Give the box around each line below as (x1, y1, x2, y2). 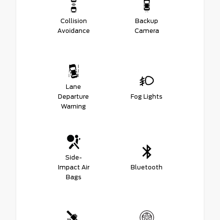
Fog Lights (131, 92, 163, 100)
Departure (58, 92, 89, 100)
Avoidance (57, 27, 90, 34)
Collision (60, 17, 87, 25)
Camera (134, 27, 159, 34)
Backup (135, 17, 158, 25)
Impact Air (57, 163, 89, 171)
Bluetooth (131, 163, 163, 171)
